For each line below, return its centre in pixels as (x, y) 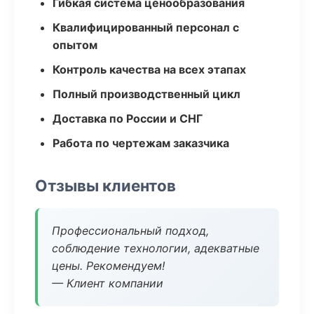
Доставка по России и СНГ (128, 118)
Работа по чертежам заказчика (141, 143)
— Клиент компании (108, 283)
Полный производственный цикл (146, 94)
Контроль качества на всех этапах (149, 69)
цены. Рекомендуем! (108, 266)
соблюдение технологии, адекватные (156, 248)
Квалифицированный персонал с (146, 27)
